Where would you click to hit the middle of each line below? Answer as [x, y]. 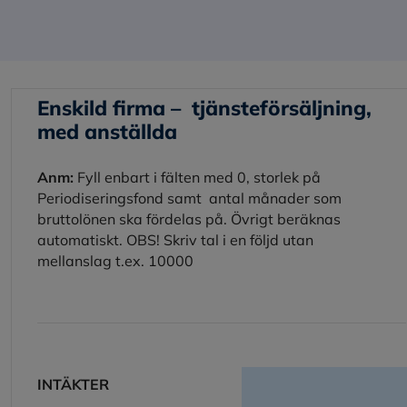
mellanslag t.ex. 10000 [115, 260]
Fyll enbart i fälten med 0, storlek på [197, 177]
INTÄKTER [73, 384]
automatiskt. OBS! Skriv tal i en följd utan [175, 239]
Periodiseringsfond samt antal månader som [189, 198]
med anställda [107, 131]
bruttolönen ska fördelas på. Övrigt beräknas [189, 218]
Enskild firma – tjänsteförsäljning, [204, 107]
